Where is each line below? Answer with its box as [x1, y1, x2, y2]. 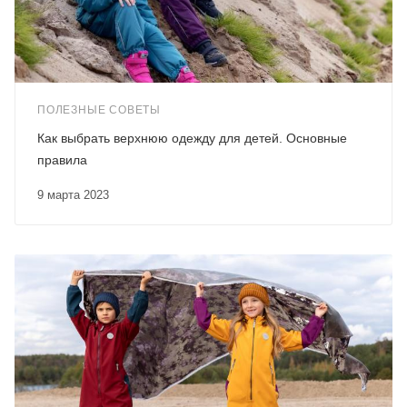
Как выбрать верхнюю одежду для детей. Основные [37, 131, 347, 146]
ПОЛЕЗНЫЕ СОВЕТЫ [37, 104, 161, 117]
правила [37, 153, 87, 168]
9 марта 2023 [44, 188, 109, 203]
